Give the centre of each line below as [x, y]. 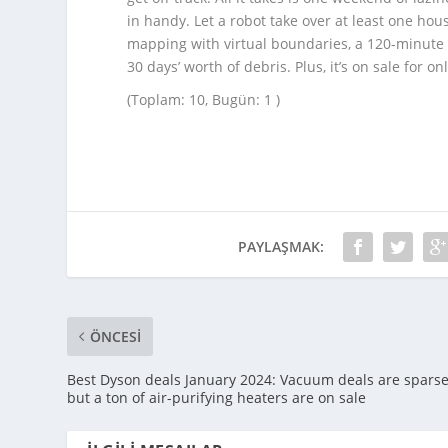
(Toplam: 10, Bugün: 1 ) [204, 100]
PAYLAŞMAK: [280, 247]
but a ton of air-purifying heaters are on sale [217, 398]
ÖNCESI [116, 337]
